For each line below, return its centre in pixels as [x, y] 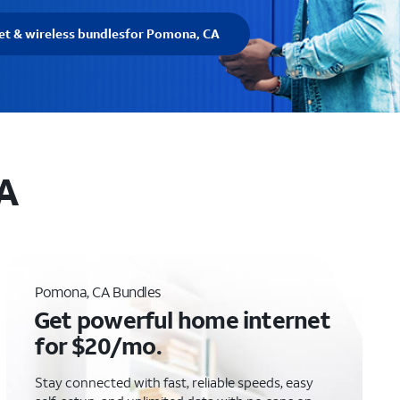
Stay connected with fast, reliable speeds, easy [175, 382]
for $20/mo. [98, 346]
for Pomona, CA [172, 33]
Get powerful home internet [182, 320]
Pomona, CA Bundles [98, 292]
